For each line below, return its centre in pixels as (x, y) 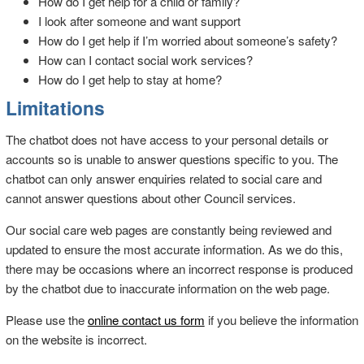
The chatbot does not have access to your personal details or (167, 140)
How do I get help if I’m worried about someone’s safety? (187, 40)
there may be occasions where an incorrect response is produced (179, 269)
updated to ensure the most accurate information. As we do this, (174, 249)
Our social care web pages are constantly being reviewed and (168, 230)
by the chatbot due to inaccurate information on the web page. (167, 288)
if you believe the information (281, 320)
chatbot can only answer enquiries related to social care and (163, 179)
